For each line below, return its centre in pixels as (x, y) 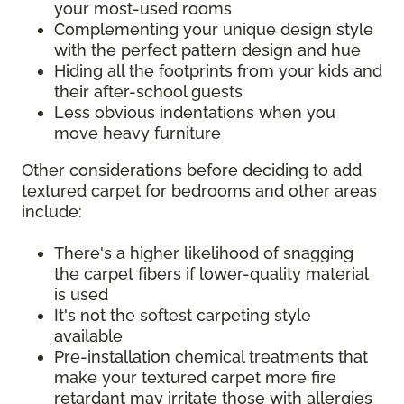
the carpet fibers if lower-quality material (211, 274)
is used (81, 295)
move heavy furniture (138, 133)
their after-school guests (148, 92)
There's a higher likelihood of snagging (204, 253)
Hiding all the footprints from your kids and (218, 71)
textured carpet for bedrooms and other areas (199, 191)
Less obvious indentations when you (195, 113)
